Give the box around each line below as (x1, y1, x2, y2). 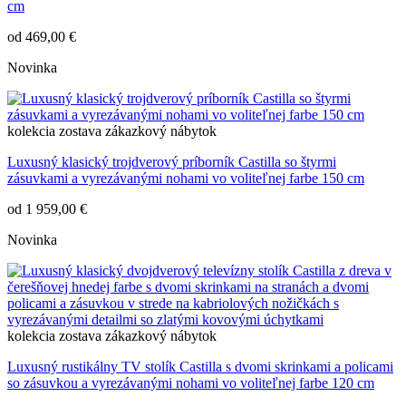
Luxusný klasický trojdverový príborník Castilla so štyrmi (7, 154, 336, 170)
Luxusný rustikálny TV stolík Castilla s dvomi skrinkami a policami (7, 359, 393, 375)
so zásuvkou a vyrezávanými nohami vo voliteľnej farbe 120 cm (7, 375, 374, 391)
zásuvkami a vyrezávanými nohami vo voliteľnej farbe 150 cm (7, 170, 364, 187)
